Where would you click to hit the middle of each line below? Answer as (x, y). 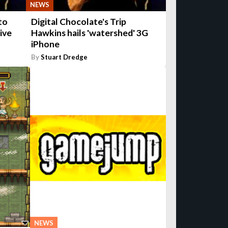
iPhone (45, 44)
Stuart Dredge (64, 57)
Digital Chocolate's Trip (79, 21)
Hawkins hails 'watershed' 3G (90, 33)
